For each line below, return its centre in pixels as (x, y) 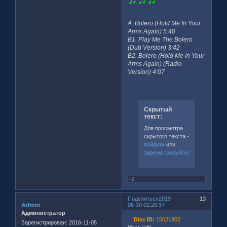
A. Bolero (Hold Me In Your (164, 23)
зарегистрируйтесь (168, 153)
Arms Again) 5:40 (152, 31)
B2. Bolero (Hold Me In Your (166, 55)
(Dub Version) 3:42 (154, 47)
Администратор (43, 213)
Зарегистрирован (44, 223)
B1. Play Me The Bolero (160, 39)
